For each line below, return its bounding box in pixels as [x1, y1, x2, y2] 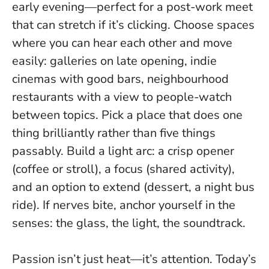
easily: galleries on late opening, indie [12, 52, 217, 69]
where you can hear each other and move [12, 34, 232, 51]
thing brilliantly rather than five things [12, 124, 216, 141]
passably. [12, 142, 64, 159]
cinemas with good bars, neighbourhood [12, 70, 229, 87]
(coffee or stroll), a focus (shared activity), [12, 160, 235, 177]
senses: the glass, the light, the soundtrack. [12, 214, 246, 231]
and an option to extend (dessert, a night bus [12, 178, 255, 195]
